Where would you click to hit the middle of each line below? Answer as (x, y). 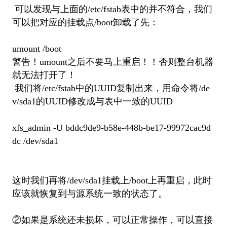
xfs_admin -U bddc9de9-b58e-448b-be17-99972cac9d (111, 127)
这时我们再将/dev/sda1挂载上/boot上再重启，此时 (112, 180)
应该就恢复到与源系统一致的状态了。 (89, 193)
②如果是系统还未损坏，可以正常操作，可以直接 (112, 220)
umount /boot (36, 48)
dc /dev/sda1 (35, 141)
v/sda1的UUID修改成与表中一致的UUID (92, 101)
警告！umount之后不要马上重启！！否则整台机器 (112, 62)
